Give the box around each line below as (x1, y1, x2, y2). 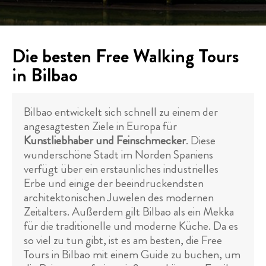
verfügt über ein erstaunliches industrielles (24, 160, 218, 178)
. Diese (186, 132, 216, 149)
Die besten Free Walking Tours (12, 42, 239, 69)
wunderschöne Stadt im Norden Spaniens (24, 146, 213, 163)
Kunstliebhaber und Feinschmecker (24, 132, 186, 149)
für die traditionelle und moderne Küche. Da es (24, 217, 238, 235)
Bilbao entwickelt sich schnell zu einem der (24, 103, 218, 121)
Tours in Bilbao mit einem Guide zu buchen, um (24, 246, 240, 263)
